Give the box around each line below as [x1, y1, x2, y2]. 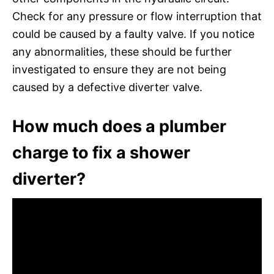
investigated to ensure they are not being [12, 62, 226, 76]
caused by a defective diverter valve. [12, 80, 202, 94]
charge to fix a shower [12, 142, 190, 163]
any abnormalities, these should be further [12, 45, 232, 58]
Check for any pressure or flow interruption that [12, 9, 262, 23]
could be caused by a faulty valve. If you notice [12, 27, 254, 40]
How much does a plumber [12, 116, 226, 136]
